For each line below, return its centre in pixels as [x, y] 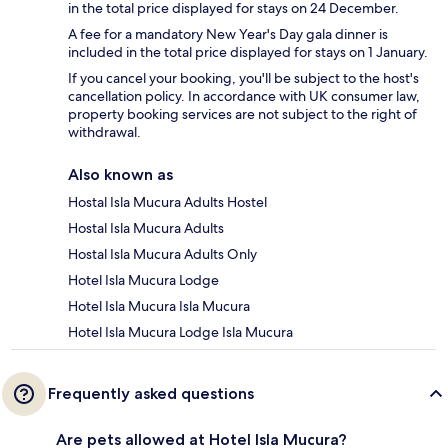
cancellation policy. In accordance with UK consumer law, [244, 96]
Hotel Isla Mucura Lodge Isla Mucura [180, 332]
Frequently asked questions [151, 394]
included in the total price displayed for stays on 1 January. [248, 52]
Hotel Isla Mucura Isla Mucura [159, 306]
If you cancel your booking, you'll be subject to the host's [243, 78]
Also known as [120, 175]
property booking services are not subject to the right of [242, 114]
